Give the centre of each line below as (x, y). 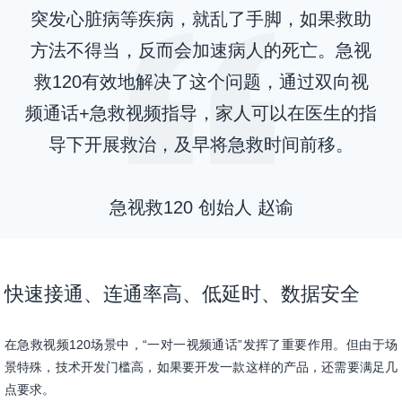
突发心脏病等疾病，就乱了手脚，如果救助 (201, 18)
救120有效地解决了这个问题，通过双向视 (201, 81)
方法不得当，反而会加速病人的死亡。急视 (201, 50)
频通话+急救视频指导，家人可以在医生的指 (201, 113)
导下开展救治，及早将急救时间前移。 (201, 144)
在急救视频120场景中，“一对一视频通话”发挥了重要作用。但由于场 (201, 344)
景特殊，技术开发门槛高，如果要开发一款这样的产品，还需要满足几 (201, 367)
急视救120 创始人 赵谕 (201, 207)
